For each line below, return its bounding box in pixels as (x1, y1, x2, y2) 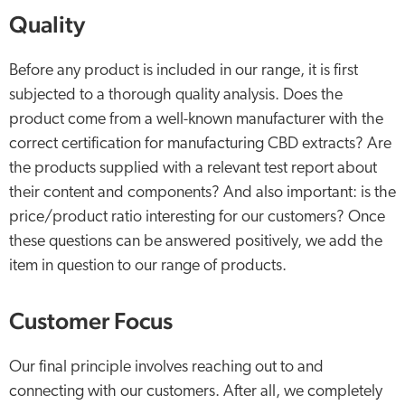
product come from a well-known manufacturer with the (9, 111, 383, 128)
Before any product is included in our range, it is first (9, 62, 358, 80)
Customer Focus (9, 306, 173, 334)
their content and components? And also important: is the (9, 184, 396, 202)
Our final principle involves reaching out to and (9, 359, 324, 376)
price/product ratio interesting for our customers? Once (9, 209, 385, 226)
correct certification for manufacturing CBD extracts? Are (9, 136, 391, 153)
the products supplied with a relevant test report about (9, 160, 377, 177)
